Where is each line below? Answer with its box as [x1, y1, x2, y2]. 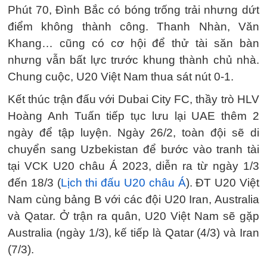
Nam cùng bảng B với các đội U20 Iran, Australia [8, 193, 259, 206]
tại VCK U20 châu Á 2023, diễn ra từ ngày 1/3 [8, 159, 259, 172]
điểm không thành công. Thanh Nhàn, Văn [8, 20, 259, 33]
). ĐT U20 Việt [185, 176, 260, 189]
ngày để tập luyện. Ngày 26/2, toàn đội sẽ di [8, 126, 259, 139]
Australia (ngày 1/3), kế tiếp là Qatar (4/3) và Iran [8, 226, 259, 239]
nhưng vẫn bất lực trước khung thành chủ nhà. [8, 53, 259, 66]
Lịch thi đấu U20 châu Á [60, 176, 186, 189]
